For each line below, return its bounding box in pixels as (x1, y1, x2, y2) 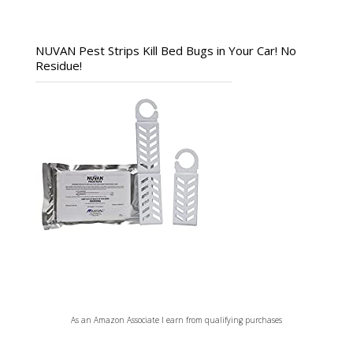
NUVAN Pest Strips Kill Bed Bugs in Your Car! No (35, 42, 296, 58)
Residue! (35, 57, 82, 73)
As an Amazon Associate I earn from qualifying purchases (70, 314, 282, 325)
